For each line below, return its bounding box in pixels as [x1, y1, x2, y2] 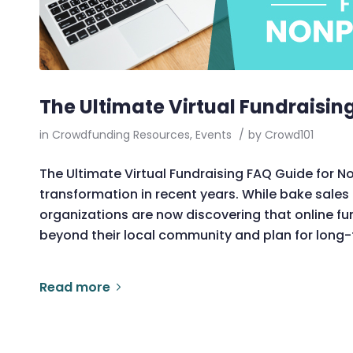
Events [195, 127, 232, 143]
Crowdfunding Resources [52, 127, 190, 143]
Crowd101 [265, 127, 314, 143]
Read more [39, 277, 110, 296]
